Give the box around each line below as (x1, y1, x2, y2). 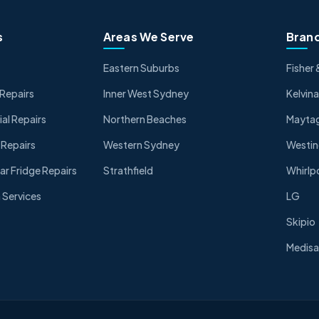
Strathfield (103, 164, 153, 177)
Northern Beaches (103, 113, 187, 125)
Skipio (286, 215, 315, 228)
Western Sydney (103, 138, 179, 151)
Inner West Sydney (103, 87, 189, 100)
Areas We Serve (103, 29, 194, 44)
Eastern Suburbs (103, 61, 179, 74)
